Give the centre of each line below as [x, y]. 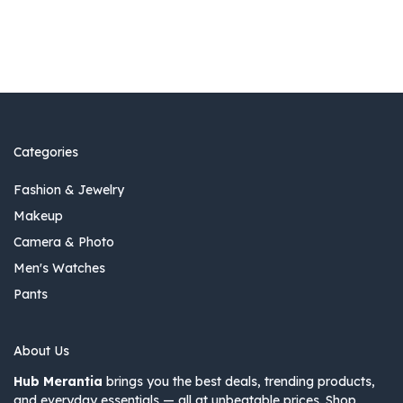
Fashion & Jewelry [69, 190]
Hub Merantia [58, 382]
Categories [46, 152]
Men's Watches [59, 269]
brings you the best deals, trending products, [239, 382]
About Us [41, 351]
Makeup [38, 216]
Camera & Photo [64, 242]
